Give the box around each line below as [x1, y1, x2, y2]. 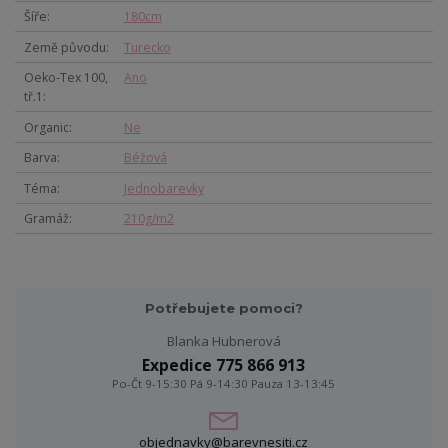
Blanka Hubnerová [166, 332, 281, 351]
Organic [23, 118, 69, 136]
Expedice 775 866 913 [142, 353, 306, 376]
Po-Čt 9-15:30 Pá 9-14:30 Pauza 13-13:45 [112, 375, 336, 391]
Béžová [123, 149, 167, 167]
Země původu [23, 38, 106, 56]
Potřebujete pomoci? [144, 299, 303, 316]
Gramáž [23, 210, 69, 228]
